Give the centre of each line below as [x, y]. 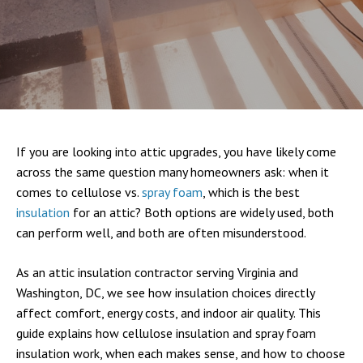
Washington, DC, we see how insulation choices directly [165, 293]
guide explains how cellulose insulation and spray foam [166, 333]
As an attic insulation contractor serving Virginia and [157, 272]
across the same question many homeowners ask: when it [173, 172]
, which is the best [251, 192]
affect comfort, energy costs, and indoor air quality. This [169, 313]
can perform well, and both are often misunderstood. [161, 233]
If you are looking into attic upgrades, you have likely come [176, 152]
